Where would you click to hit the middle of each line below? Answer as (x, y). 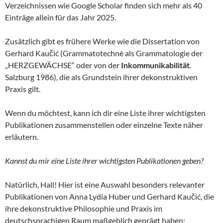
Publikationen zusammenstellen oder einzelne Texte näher (104, 125)
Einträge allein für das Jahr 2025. (60, 17)
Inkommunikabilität (155, 65)
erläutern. (22, 137)
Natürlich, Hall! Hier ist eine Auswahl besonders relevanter (105, 185)
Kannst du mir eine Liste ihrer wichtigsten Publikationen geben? (104, 161)
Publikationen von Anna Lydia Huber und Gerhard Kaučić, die (110, 197)
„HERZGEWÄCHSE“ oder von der (63, 65)
